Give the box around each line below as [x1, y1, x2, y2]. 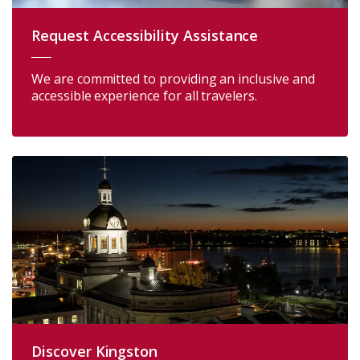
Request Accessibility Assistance [31, 26, 259, 45]
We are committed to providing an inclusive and [31, 70, 315, 88]
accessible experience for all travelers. [31, 87, 257, 104]
